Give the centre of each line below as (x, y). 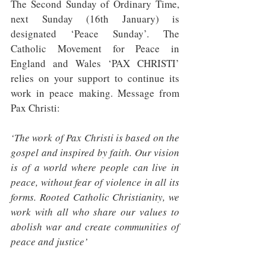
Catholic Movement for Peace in (95, 48)
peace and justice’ (49, 241)
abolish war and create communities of (95, 227)
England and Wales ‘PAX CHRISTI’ (95, 63)
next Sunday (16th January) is (95, 19)
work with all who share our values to (95, 212)
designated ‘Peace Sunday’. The (95, 34)
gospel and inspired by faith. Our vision (95, 152)
